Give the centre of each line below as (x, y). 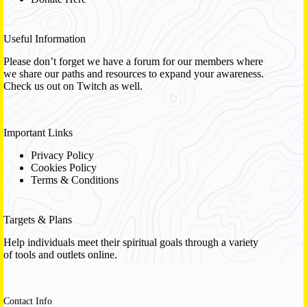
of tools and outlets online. (60, 254)
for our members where (211, 62)
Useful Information (45, 39)
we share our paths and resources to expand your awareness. (134, 74)
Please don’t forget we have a (69, 62)
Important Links (38, 133)
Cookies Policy (64, 167)
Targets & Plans (38, 219)
